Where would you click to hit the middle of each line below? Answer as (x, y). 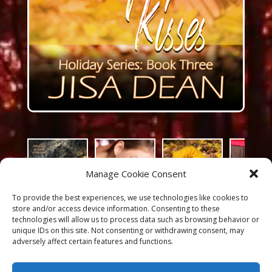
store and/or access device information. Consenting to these (116, 209)
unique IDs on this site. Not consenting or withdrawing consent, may (128, 230)
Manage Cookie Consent (136, 174)
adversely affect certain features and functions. (93, 241)
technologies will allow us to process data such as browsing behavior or (136, 219)
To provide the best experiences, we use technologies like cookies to (130, 198)
